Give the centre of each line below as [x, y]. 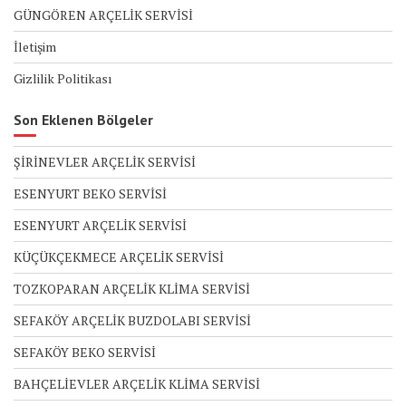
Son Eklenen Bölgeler [83, 119]
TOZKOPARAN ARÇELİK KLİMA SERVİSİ [132, 288]
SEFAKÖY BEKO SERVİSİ [85, 352]
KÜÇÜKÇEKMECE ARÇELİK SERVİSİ [119, 256]
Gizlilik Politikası [63, 78]
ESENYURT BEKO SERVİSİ [90, 193]
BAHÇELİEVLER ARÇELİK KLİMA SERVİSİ [137, 383]
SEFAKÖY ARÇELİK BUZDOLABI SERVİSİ [132, 320]
